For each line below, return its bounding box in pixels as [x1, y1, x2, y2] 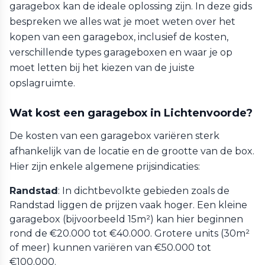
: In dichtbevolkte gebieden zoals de [58, 185, 230, 196]
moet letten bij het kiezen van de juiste [9, 62, 195, 73]
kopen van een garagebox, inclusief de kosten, [9, 31, 228, 43]
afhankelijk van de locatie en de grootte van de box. [9, 146, 254, 157]
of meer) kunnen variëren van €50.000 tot [9, 242, 211, 253]
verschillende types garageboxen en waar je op [9, 47, 232, 58]
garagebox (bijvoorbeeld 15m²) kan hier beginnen [9, 214, 243, 225]
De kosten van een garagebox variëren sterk [9, 130, 219, 141]
